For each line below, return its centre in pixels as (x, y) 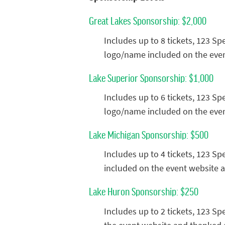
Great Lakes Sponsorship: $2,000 (148, 21)
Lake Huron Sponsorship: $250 (144, 191)
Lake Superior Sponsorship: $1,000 (151, 77)
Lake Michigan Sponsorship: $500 (149, 134)
